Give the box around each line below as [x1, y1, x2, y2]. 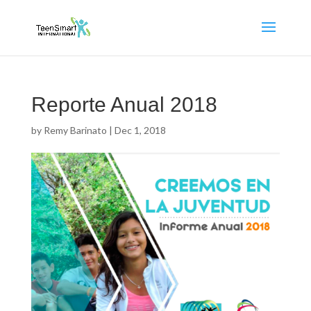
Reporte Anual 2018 [31, 93, 217, 116]
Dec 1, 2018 [114, 124, 166, 136]
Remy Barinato [43, 124, 107, 136]
